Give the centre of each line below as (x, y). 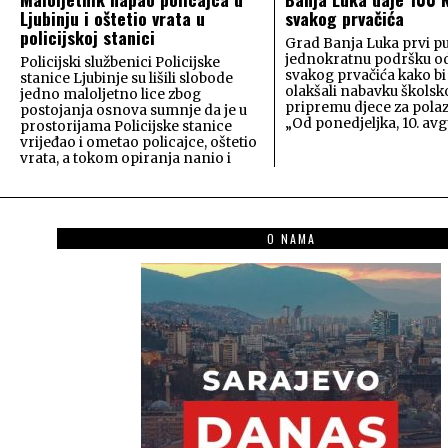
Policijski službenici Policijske (120, 62)
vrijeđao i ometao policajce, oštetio (138, 142)
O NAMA (291, 238)
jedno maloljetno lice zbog (110, 94)
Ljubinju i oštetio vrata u (112, 17)
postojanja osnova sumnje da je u (133, 110)
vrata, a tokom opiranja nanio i (125, 158)
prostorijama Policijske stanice (126, 126)
